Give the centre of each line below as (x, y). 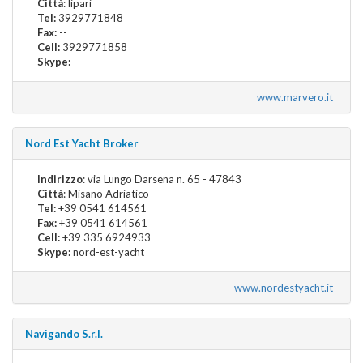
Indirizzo (60, 179)
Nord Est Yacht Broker (82, 143)
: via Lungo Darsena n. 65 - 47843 (162, 179)
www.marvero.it (297, 97)
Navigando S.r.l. (64, 333)
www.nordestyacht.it (286, 287)
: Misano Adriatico (106, 193)
